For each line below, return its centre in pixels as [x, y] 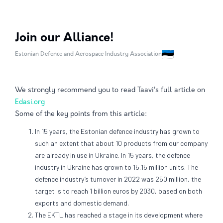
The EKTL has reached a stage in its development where [119, 215]
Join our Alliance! [64, 38]
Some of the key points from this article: [81, 114]
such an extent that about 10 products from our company [121, 143]
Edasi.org [30, 102]
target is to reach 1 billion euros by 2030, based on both [118, 191]
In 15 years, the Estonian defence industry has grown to [117, 131]
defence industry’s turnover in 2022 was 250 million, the [118, 179]
